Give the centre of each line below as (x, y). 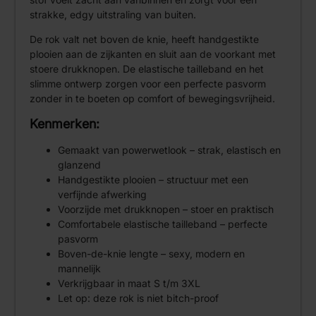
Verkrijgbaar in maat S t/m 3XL (129, 283)
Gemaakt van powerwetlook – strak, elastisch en (170, 150)
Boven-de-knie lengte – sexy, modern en (152, 253)
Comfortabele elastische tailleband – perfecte (163, 224)
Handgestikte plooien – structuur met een (153, 179)
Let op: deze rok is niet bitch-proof (139, 298)
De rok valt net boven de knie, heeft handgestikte (145, 39)
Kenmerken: (65, 123)
